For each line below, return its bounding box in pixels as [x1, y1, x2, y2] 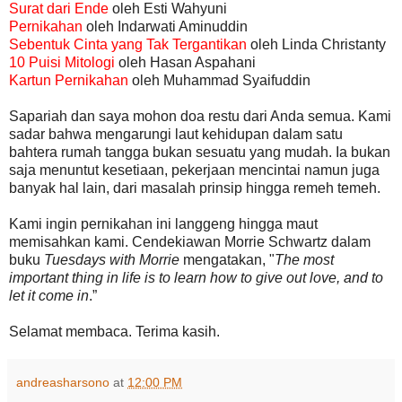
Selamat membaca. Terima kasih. [9, 323, 223, 339]
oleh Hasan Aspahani [115, 54, 259, 70]
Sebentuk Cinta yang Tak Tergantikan [9, 36, 247, 52]
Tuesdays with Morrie [44, 251, 179, 267]
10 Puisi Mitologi [9, 54, 115, 70]
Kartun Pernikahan [9, 72, 128, 88]
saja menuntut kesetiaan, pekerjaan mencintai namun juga [9, 162, 380, 178]
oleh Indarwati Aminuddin [83, 18, 251, 34]
